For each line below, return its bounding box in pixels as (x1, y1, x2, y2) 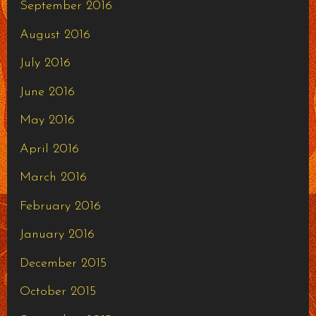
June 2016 (19, 85, 75, 99)
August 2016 (19, 28, 90, 42)
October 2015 (19, 285, 96, 299)
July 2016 (19, 56, 71, 71)
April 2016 (19, 142, 79, 156)
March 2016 (19, 171, 87, 185)
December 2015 (19, 256, 107, 270)
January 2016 (19, 228, 95, 242)
